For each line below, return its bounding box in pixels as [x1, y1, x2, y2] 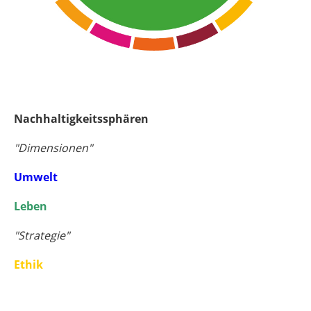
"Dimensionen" [14, 140, 92, 156]
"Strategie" [14, 228, 69, 244]
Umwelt [14, 169, 58, 185]
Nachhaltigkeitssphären [14, 111, 149, 127]
